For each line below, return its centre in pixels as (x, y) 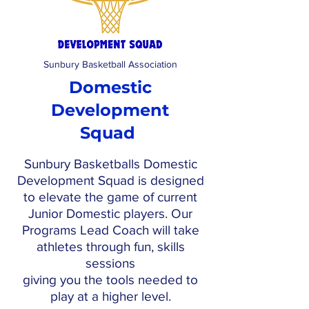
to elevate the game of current (110, 197)
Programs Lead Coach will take (110, 230)
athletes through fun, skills (110, 247)
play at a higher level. (110, 296)
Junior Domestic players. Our (110, 213)
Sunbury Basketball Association (110, 64)
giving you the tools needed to (110, 280)
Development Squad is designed (110, 180)
